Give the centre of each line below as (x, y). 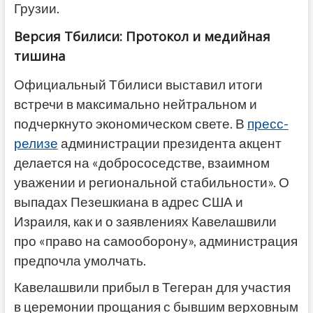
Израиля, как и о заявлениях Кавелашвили (145, 221)
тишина (39, 55)
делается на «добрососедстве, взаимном (141, 162)
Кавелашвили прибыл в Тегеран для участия (152, 287)
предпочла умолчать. (80, 260)
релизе (36, 143)
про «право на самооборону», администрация (155, 241)
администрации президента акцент (169, 143)
